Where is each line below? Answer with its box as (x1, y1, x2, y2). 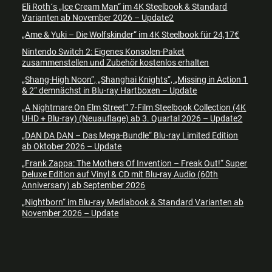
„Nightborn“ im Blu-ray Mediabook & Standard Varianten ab (22, 197, 244, 208)
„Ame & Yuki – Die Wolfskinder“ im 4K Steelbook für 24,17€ (22, 30, 240, 40)
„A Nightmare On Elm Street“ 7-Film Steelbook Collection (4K (22, 103, 246, 113)
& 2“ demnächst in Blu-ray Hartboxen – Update (22, 86, 197, 96)
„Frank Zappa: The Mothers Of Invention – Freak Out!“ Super (22, 158, 248, 169)
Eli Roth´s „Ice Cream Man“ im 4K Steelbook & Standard (22, 2, 228, 12)
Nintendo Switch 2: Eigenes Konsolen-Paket (22, 47, 185, 57)
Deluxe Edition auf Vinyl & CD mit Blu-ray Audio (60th (22, 169, 219, 180)
